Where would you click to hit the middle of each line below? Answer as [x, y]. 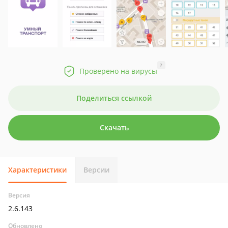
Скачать [114, 127]
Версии [96, 170]
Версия [19, 195]
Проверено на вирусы [118, 71]
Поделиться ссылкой [114, 98]
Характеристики [37, 170]
